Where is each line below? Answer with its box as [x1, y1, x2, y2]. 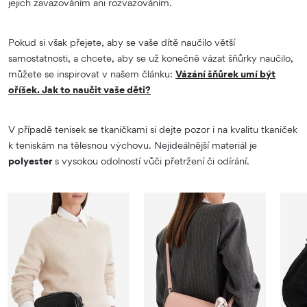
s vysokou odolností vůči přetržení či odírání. [55, 154, 249, 167]
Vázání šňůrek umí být [175, 67, 275, 79]
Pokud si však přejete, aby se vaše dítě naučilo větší [8, 36, 235, 48]
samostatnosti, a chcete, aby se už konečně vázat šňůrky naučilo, [8, 51, 293, 64]
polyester [8, 154, 55, 167]
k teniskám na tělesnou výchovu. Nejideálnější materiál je [8, 138, 257, 151]
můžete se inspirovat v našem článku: [8, 67, 175, 79]
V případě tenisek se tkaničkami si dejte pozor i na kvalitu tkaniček [8, 123, 297, 135]
